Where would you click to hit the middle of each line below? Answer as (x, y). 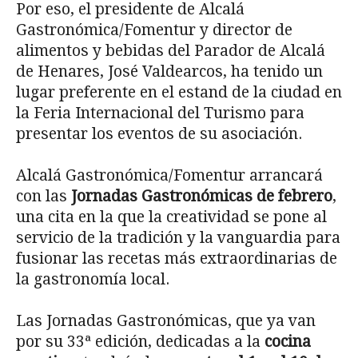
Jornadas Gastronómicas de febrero (202, 196)
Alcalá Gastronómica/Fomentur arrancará (169, 175)
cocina (288, 341)
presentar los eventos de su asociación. (159, 133)
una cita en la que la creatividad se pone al (171, 217)
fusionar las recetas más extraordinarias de (177, 258)
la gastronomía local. (93, 279)
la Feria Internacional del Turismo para (160, 113)
